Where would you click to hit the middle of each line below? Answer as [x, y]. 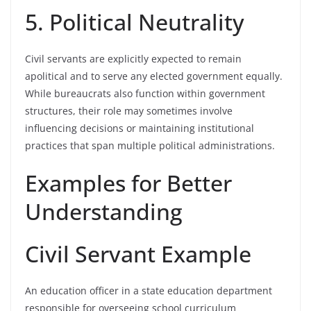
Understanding [104, 211]
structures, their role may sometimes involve [129, 111]
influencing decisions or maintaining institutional [140, 128]
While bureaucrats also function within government [145, 93]
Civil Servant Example [138, 254]
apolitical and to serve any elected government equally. [154, 76]
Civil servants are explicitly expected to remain [133, 59]
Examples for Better [128, 183]
